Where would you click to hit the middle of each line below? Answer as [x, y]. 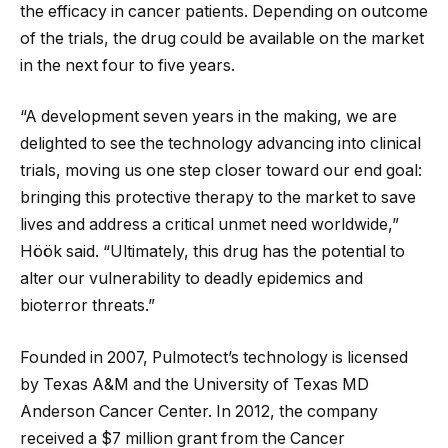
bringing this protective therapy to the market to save [218, 198]
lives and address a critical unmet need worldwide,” [209, 225]
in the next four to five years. [127, 65]
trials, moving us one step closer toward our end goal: [223, 171]
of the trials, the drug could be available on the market [222, 38]
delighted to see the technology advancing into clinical [220, 144]
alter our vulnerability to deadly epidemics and [191, 279]
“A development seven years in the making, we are [208, 117]
